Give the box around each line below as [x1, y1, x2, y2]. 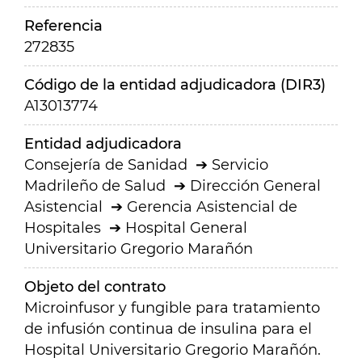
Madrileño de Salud [24, 177, 166, 195]
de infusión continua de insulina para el [24, 320, 312, 338]
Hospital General [125, 219, 247, 237]
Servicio [212, 156, 268, 174]
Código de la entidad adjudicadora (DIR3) [24, 76, 326, 94]
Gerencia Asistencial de [127, 198, 297, 216]
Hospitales [24, 219, 101, 237]
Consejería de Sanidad [24, 156, 187, 174]
